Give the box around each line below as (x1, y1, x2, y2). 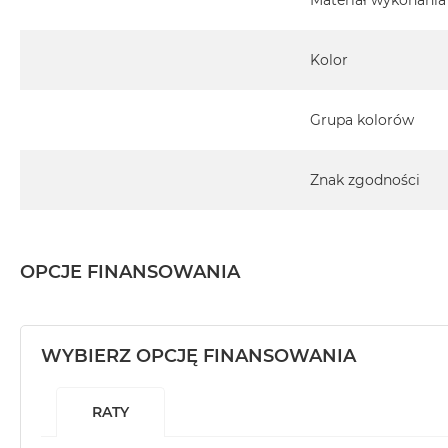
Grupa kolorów (310, 111, 414, 130)
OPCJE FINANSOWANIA (20, 261, 240, 284)
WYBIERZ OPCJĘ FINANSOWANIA (41, 345, 356, 368)
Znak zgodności (310, 171, 420, 190)
